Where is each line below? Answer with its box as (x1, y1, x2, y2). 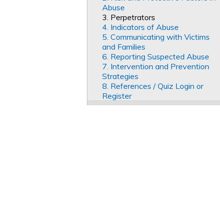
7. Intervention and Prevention (102, 61, 209, 72)
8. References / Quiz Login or (102, 81, 203, 91)
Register (102, 91, 132, 101)
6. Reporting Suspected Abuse (102, 52, 209, 62)
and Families (102, 42, 145, 52)
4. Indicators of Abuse (102, 22, 179, 32)
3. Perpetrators (102, 12, 155, 23)
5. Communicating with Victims (102, 32, 210, 42)
